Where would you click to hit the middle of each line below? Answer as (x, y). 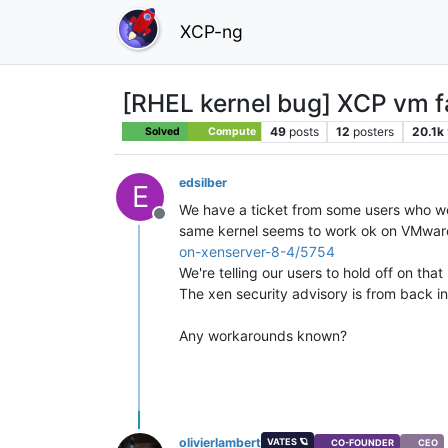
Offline (183, 223)
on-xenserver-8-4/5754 (257, 251)
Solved (162, 131)
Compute (230, 131)
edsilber (203, 182)
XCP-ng (211, 31)
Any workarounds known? (263, 335)
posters (374, 131)
